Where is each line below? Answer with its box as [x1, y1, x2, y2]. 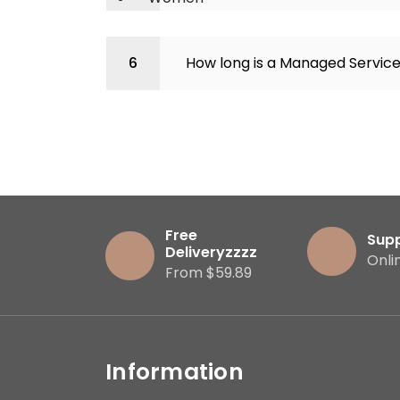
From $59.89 [165, 262, 252, 283]
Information [105, 356, 244, 387]
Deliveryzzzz [165, 242, 257, 262]
